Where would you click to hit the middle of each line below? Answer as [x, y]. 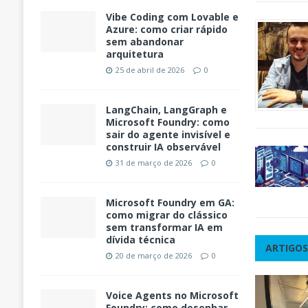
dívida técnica [140, 240]
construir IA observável [163, 147]
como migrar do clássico [166, 215]
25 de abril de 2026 [150, 70]
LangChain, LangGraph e [166, 110]
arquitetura [134, 54]
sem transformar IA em [164, 228]
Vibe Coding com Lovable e [172, 17]
